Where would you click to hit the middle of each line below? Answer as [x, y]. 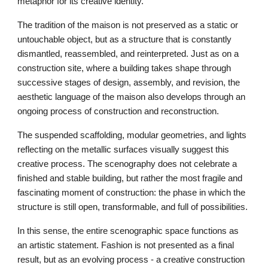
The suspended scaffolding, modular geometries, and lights [132, 135]
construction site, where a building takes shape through [124, 68]
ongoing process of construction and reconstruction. [120, 112]
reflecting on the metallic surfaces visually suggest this [124, 150]
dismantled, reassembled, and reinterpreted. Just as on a [128, 54]
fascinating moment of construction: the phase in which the [132, 193]
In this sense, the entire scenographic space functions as [128, 231]
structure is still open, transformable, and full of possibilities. [134, 207]
